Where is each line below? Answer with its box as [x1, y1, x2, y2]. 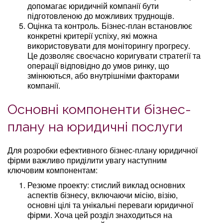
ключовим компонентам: [7, 164, 98, 176]
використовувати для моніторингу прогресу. [27, 39, 190, 51]
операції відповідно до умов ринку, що [27, 59, 169, 71]
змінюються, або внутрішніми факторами [27, 69, 179, 81]
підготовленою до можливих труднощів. [27, 9, 174, 21]
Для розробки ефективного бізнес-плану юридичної [7, 144, 198, 156]
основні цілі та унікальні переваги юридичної [27, 199, 193, 211]
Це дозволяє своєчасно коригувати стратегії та [27, 49, 201, 61]
